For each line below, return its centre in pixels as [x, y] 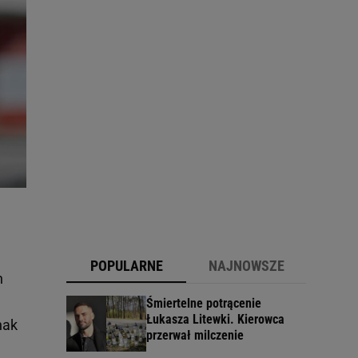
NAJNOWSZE [246, 266]
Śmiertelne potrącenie [204, 304]
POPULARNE [126, 266]
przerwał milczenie [195, 336]
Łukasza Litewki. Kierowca [215, 320]
